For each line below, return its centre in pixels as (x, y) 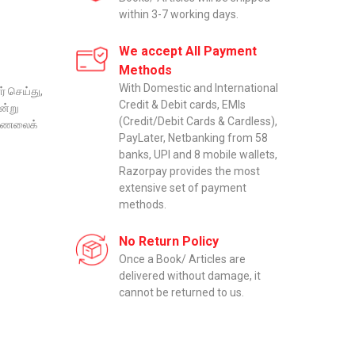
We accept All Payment (188, 51)
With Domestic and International (199, 88)
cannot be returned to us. (182, 292)
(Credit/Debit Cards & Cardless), (198, 121)
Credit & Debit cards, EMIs (183, 104)
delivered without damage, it (190, 275)
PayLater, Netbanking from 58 (194, 137)
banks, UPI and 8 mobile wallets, (198, 154)
